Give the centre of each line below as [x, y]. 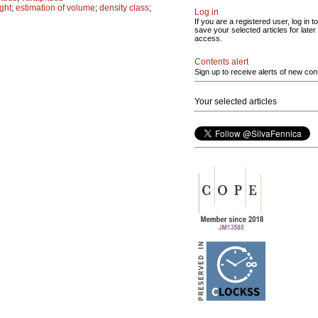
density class [124, 7]
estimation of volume [55, 7]
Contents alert [221, 62]
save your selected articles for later [255, 30]
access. [208, 38]
